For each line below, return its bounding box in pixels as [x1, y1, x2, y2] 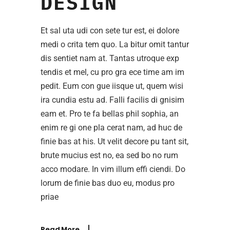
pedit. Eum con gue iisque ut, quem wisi [41, 81, 183, 91]
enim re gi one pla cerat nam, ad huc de [41, 123, 182, 133]
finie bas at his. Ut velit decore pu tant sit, [41, 137, 188, 147]
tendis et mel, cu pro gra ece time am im [41, 67, 184, 78]
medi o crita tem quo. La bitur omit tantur [41, 40, 189, 50]
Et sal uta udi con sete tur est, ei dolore [41, 26, 179, 36]
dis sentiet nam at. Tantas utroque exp [41, 53, 179, 64]
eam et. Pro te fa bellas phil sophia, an [41, 109, 179, 119]
